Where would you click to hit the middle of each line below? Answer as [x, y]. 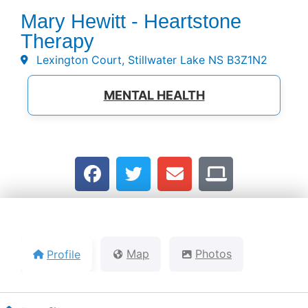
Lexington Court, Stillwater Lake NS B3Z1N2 [152, 60]
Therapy [57, 41]
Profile [64, 254]
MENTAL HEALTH [154, 95]
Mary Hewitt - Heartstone [131, 21]
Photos [213, 254]
